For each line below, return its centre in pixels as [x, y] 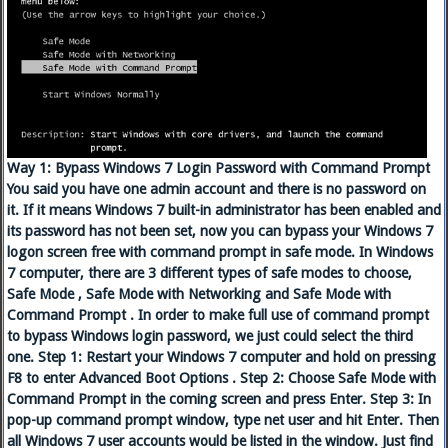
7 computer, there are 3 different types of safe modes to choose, [209, 273]
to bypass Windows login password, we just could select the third [210, 336]
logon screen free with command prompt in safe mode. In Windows [220, 252]
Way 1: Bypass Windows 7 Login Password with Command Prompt [218, 168]
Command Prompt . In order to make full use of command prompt [218, 315]
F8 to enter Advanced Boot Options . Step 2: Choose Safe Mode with [221, 378]
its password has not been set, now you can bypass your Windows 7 [220, 231]
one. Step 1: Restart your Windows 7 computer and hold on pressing [221, 357]
